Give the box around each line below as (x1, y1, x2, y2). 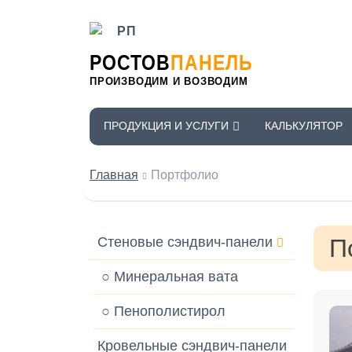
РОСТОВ (90, 49, 170, 75)
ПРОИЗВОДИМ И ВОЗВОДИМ (90, 75, 248, 87)
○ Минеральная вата (101, 269, 238, 284)
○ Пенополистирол (101, 303, 225, 319)
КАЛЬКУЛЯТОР (265, 119, 343, 132)
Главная (90, 168, 138, 181)
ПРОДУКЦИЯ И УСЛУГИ (104, 119, 229, 132)
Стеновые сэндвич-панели (97, 234, 273, 250)
